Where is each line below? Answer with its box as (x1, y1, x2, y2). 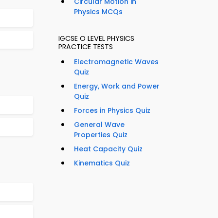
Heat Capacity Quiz (74, 144, 143, 154)
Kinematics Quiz (74, 158, 130, 168)
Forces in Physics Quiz (74, 106, 150, 116)
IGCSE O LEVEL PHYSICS (58, 34, 134, 44)
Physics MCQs (74, 7, 123, 17)
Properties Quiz (74, 130, 127, 140)
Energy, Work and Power (74, 81, 160, 91)
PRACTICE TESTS (58, 42, 113, 52)
